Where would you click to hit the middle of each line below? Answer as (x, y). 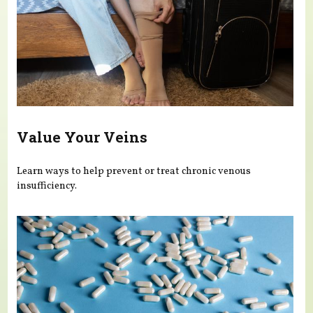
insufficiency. (47, 186)
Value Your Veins (82, 137)
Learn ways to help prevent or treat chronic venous (134, 172)
